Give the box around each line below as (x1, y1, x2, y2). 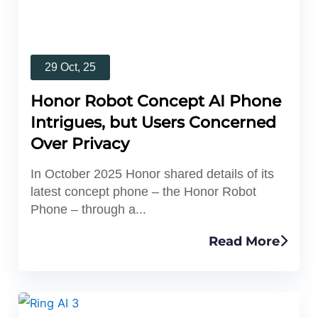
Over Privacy (30, 133, 129, 153)
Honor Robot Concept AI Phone (30, 91, 281, 111)
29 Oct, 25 (44, 60, 96, 73)
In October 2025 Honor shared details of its (30, 166, 274, 181)
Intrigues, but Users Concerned (30, 112, 276, 132)
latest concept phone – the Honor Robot (30, 184, 256, 199)
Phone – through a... (30, 202, 146, 216)
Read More (209, 234, 280, 250)
